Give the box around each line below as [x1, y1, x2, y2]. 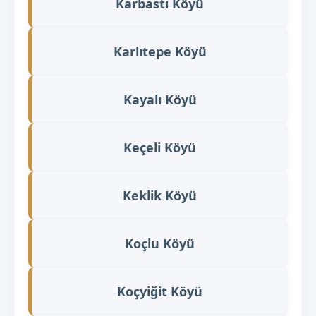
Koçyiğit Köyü [117, 282, 202, 300]
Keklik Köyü [123, 186, 197, 204]
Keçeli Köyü [123, 138, 196, 156]
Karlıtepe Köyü [113, 42, 207, 60]
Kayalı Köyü [123, 90, 197, 108]
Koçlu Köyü [125, 234, 195, 252]
